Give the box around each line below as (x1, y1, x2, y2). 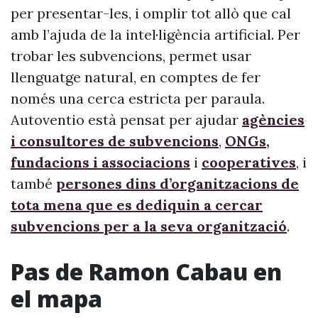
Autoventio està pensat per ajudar (11, 111, 242, 128)
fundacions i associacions (11, 153, 190, 171)
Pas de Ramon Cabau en (11, 256, 282, 287)
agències (242, 111, 305, 128)
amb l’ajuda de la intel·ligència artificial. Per (11, 26, 300, 43)
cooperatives (202, 153, 296, 171)
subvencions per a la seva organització (11, 217, 287, 235)
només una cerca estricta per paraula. (11, 89, 265, 107)
